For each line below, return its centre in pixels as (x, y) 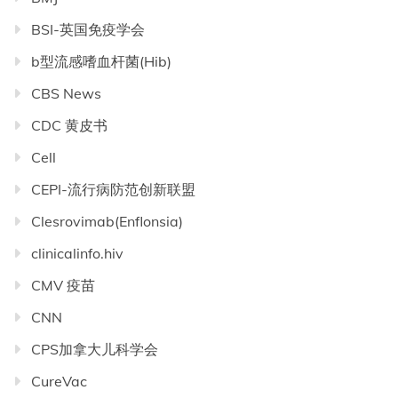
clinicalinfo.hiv (77, 254)
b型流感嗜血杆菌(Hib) (101, 62)
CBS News (66, 94)
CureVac (59, 382)
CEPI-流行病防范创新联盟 (113, 190)
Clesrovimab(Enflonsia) (107, 222)
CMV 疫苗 (63, 286)
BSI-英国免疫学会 (88, 30)
